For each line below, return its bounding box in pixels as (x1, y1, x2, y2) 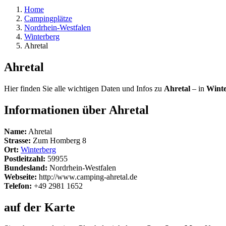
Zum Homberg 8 (31, 136, 86, 145)
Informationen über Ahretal (4, 103, 149, 117)
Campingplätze (24, 14, 72, 23)
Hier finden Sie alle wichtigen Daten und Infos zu (4, 84, 164, 93)
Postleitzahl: (4, 154, 45, 163)
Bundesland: (4, 163, 47, 172)
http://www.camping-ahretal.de (37, 172, 137, 181)
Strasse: (4, 136, 31, 145)
